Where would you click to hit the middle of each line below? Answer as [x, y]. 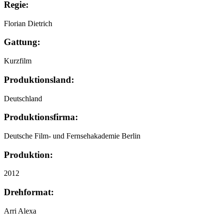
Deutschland [23, 98]
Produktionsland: [39, 79]
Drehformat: [29, 192]
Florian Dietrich [28, 23]
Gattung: [22, 42]
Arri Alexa [20, 211]
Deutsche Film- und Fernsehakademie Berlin [72, 136]
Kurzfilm [18, 61]
